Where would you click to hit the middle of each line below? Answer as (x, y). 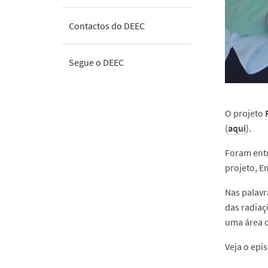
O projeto (245, 113)
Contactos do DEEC (107, 26)
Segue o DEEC (96, 62)
